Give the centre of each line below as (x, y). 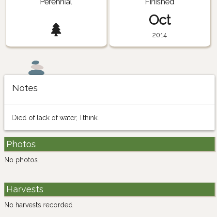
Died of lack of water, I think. (55, 118)
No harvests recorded (39, 205)
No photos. (22, 160)
